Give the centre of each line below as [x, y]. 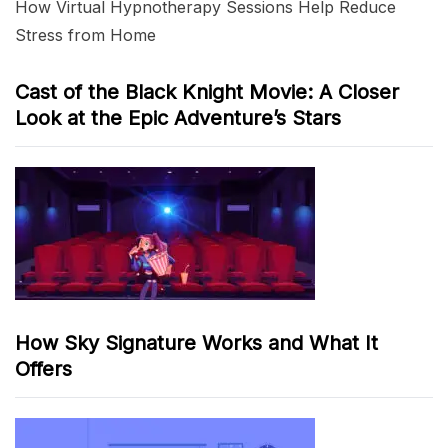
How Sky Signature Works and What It [196, 342]
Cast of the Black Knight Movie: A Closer [207, 91]
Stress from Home [85, 34]
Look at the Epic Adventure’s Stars [178, 117]
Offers [43, 368]
